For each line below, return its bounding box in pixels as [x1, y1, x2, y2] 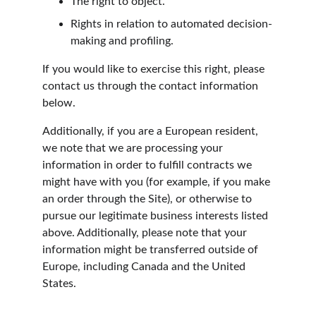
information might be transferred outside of [42, 244, 261, 255]
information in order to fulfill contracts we [42, 159, 255, 171]
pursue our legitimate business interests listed [42, 210, 271, 221]
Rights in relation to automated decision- [71, 18, 272, 30]
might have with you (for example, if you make [42, 176, 273, 188]
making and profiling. [71, 35, 174, 47]
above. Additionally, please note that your [42, 227, 250, 238]
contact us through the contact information [42, 80, 261, 92]
